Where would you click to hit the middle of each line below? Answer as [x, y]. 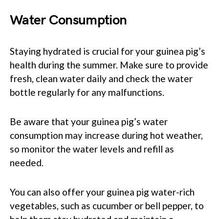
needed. [27, 162]
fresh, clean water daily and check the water [101, 78]
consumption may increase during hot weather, [106, 135]
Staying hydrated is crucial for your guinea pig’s [108, 51]
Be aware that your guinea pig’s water [89, 121]
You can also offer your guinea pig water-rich [102, 192]
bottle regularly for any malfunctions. [87, 92]
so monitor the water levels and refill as [92, 149]
